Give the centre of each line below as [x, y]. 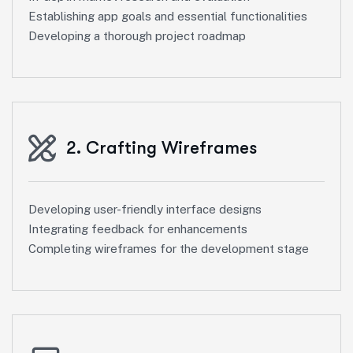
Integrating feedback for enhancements [138, 229]
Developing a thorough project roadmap [137, 35]
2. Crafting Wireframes [162, 147]
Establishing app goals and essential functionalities [168, 16]
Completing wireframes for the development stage [169, 248]
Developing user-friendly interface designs [145, 209]
